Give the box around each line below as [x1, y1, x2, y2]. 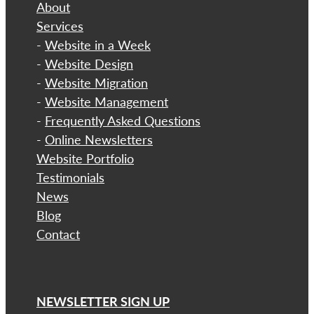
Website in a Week [45, 36, 151, 53]
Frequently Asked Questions [45, 111, 200, 129]
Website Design [45, 55, 133, 72]
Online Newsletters [45, 130, 153, 148]
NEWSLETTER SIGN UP [36, 292, 170, 310]
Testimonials [36, 168, 104, 186]
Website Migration [45, 74, 148, 91]
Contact [36, 225, 80, 243]
